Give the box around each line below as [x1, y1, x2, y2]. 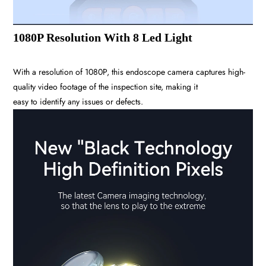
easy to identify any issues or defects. [13, 95, 144, 107]
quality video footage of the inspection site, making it [13, 80, 198, 93]
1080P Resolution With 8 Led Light [13, 30, 193, 44]
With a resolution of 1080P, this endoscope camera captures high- [13, 65, 246, 78]
